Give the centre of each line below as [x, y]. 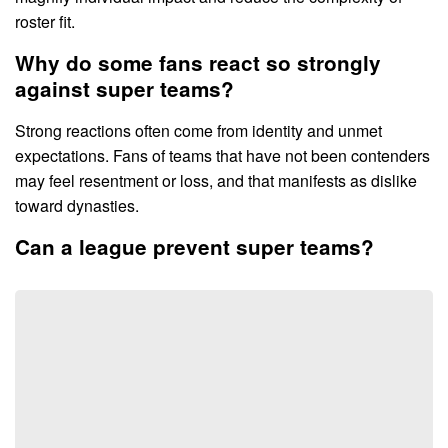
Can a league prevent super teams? [194, 246]
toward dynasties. [77, 205]
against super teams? [124, 88]
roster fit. [45, 21]
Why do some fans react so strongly [198, 62]
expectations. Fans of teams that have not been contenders [222, 155]
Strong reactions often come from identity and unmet [198, 130]
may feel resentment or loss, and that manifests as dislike [216, 180]
